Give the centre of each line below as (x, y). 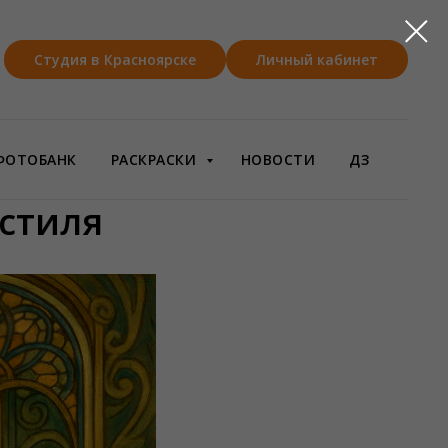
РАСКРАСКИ (155, 159)
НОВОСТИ (277, 159)
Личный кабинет (317, 60)
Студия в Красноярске (115, 60)
